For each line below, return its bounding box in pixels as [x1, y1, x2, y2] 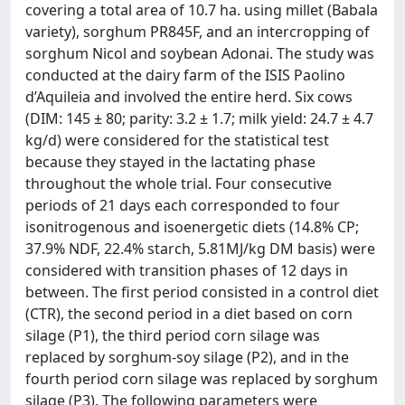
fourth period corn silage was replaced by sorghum [25, 369, 378, 389]
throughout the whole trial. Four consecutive [25, 174, 332, 193]
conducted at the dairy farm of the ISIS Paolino [25, 65, 345, 85]
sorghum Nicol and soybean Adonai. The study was [25, 43, 374, 63]
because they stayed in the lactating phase [25, 152, 316, 172]
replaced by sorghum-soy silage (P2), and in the [25, 347, 349, 367]
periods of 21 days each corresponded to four [25, 195, 340, 215]
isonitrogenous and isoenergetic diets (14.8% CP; [25, 217, 359, 237]
